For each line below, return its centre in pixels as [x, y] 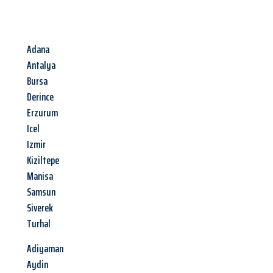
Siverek [40, 208]
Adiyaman [45, 249]
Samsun [41, 192]
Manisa [40, 176]
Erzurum [42, 113]
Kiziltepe [43, 161]
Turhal [39, 224]
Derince [40, 97]
